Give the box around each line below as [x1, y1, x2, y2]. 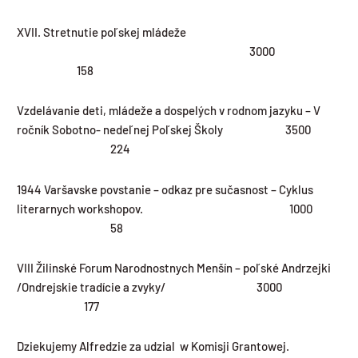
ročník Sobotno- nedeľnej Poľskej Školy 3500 [17, 122, 340, 137]
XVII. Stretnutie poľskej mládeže [17, 25, 340, 40]
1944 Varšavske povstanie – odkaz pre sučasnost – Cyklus [17, 181, 313, 197]
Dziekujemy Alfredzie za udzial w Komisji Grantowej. [17, 339, 289, 354]
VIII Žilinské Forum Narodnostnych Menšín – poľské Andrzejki [17, 260, 331, 275]
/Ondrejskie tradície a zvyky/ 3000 [17, 279, 340, 294]
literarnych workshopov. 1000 [17, 201, 341, 216]
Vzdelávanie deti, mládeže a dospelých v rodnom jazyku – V [17, 103, 320, 118]
